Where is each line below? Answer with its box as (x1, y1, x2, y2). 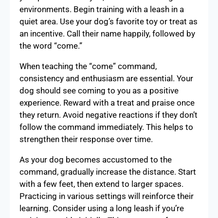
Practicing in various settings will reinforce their (19, 191, 194, 201)
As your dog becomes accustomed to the (19, 154, 172, 164)
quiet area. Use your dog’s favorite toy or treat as (19, 16, 198, 26)
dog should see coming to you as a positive (19, 85, 179, 95)
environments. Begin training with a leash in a (19, 4, 184, 14)
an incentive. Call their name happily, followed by (19, 28, 195, 38)
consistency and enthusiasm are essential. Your (19, 73, 193, 83)
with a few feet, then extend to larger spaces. (19, 179, 183, 189)
